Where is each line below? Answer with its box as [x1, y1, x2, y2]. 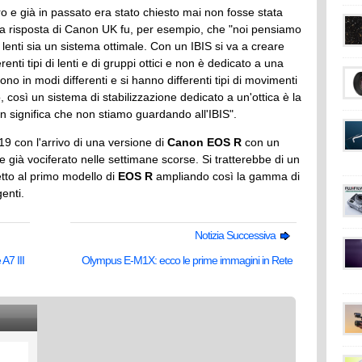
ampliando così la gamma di [153, 170, 300, 183]
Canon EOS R [167, 136, 242, 149]
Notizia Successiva [195, 229, 278, 242]
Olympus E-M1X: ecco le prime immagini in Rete [82, 254, 293, 267]
